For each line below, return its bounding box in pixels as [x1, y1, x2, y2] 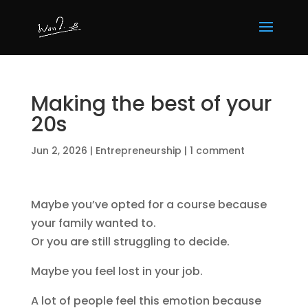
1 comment [189, 144, 245, 157]
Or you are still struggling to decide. [30, 234, 230, 250]
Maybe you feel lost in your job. [30, 263, 203, 279]
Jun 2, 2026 [30, 144, 87, 157]
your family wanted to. [30, 215, 156, 231]
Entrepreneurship [95, 144, 181, 157]
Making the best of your [30, 89, 272, 118]
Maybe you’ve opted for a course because [30, 197, 267, 212]
